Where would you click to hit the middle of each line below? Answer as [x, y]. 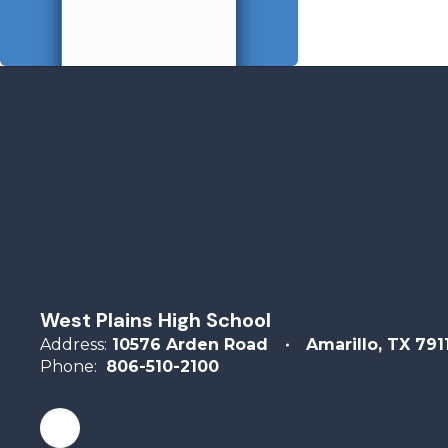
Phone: [68, 366]
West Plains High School [155, 320]
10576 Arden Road [190, 344]
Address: [73, 344]
